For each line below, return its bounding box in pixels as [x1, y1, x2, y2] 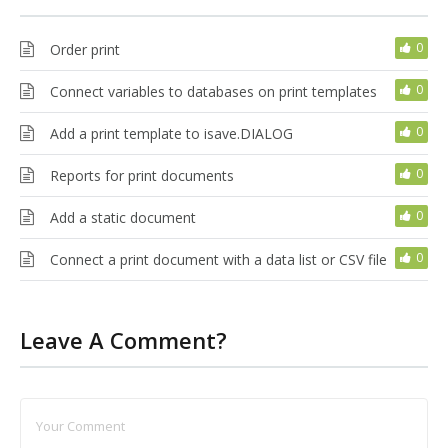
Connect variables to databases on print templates [50, 81, 377, 101]
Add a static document [50, 207, 196, 227]
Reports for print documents [50, 165, 234, 185]
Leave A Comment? [20, 324, 227, 355]
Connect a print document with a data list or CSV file [50, 249, 387, 269]
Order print [50, 39, 120, 59]
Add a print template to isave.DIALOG [50, 123, 293, 143]
